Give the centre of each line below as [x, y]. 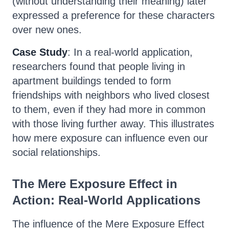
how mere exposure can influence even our [110, 138]
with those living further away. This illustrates [113, 124]
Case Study [40, 52]
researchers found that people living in [99, 66]
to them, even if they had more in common [109, 109]
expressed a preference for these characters [113, 15]
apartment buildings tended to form [92, 81]
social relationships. [56, 152]
